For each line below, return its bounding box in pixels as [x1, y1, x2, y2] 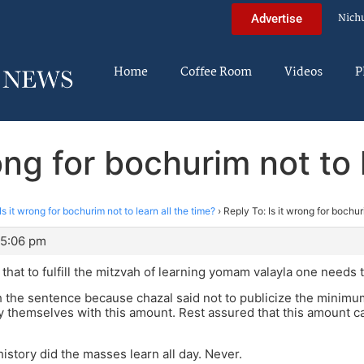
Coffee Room [180, 63, 252, 82]
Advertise [251, 11, 302, 26]
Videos [284, 63, 323, 82]
